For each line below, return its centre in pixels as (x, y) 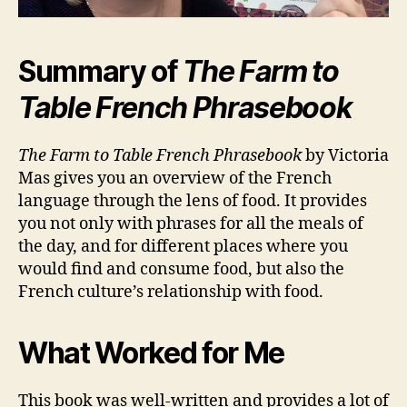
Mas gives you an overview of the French (175, 179)
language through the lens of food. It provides (193, 202)
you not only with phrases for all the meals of (191, 224)
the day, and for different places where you (183, 247)
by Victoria (345, 156)
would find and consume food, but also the (181, 270)
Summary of (101, 72)
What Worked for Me (152, 353)
